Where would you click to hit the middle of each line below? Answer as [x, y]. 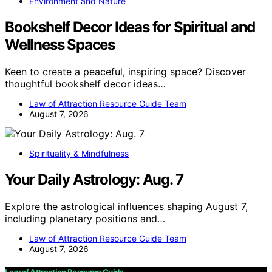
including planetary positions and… [85, 218]
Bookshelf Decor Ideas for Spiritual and [130, 27]
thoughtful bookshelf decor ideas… [85, 83]
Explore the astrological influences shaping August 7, [126, 206]
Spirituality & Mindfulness [79, 153]
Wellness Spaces [60, 44]
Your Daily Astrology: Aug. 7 [94, 179]
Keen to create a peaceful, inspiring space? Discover [125, 71]
